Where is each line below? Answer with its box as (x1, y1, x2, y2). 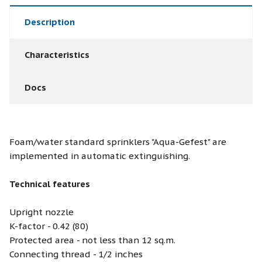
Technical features (9, 178, 90, 189)
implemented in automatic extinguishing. (9, 150, 190, 161)
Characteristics (25, 49, 89, 60)
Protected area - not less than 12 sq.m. (9, 234, 175, 246)
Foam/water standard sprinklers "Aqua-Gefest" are (9, 136, 226, 147)
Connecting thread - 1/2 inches (9, 248, 143, 260)
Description (25, 16, 75, 27)
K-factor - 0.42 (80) (9, 220, 88, 232)
